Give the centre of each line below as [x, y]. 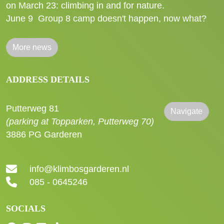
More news [32, 47]
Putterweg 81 [32, 108]
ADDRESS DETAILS [48, 79]
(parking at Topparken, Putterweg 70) [80, 121]
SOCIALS [26, 209]
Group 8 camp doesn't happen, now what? [122, 18]
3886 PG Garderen [44, 134]
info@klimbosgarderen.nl [79, 169]
